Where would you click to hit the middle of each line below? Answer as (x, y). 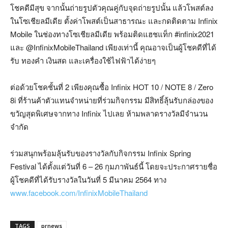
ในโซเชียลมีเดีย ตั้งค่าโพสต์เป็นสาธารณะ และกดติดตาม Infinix (114, 21)
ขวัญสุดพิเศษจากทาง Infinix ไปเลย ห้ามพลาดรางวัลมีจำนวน (109, 113)
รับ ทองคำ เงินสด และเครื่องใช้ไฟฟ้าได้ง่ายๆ (83, 61)
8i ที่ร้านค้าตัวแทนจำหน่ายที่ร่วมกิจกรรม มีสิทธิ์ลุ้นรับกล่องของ (112, 100)
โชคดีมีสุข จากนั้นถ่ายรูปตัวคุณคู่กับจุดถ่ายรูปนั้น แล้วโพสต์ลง (112, 8)
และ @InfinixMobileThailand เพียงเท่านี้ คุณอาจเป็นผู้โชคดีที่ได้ (113, 47)
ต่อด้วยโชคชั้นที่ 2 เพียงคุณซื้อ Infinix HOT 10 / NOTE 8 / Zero (112, 87)
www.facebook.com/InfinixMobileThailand (79, 193)
